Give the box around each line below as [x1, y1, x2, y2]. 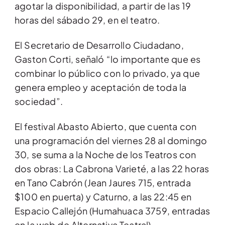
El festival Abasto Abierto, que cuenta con [15, 121, 197, 133]
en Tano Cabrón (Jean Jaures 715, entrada [15, 177, 191, 189]
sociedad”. [15, 95, 63, 107]
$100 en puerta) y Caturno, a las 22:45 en [15, 191, 192, 203]
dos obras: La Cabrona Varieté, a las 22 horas [15, 163, 209, 175]
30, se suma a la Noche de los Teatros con [15, 149, 196, 161]
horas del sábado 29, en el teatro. [15, 14, 160, 26]
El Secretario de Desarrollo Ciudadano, [15, 39, 184, 51]
